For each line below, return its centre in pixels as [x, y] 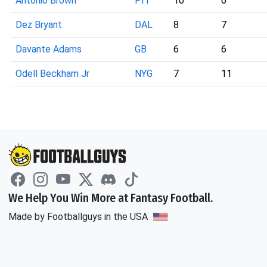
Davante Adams [49, 49]
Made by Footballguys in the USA [79, 216]
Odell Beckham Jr [52, 74]
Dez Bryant [39, 25]
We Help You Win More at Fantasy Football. [111, 198]
